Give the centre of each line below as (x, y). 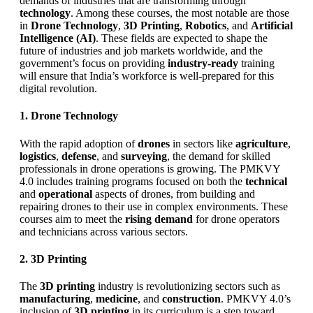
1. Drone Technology (69, 116)
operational (65, 194)
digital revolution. (58, 89)
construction (191, 299)
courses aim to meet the (72, 219)
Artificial (272, 26)
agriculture (262, 143)
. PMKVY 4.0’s (256, 299)
